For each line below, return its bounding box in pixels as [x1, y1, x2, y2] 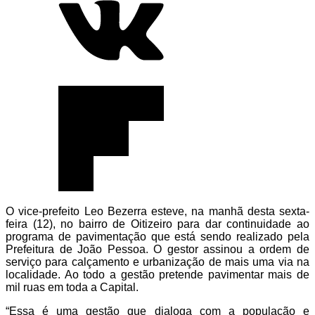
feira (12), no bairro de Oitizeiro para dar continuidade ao [6, 217, 309, 230]
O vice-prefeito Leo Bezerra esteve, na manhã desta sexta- [6, 205, 309, 217]
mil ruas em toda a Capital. [6, 281, 139, 293]
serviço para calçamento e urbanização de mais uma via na [6, 255, 309, 268]
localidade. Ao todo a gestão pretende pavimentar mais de [6, 268, 309, 281]
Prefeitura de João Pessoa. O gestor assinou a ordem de [6, 243, 309, 255]
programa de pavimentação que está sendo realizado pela [6, 230, 309, 243]
